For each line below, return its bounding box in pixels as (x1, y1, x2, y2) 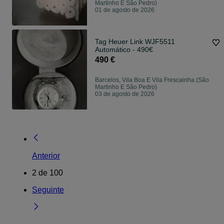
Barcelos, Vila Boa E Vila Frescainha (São (95, 76, 209, 84)
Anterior (32, 151, 60, 160)
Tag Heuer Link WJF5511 (95, 37, 175, 46)
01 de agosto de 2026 (95, 6, 154, 14)
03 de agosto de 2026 (95, 90, 154, 98)
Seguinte (32, 185, 64, 194)
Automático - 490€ (95, 45, 153, 54)
